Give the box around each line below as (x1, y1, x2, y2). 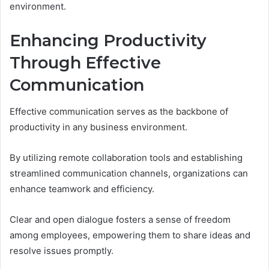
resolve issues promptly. (10, 245, 113, 257)
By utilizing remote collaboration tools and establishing (10, 152, 243, 164)
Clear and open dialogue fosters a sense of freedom (10, 214, 231, 226)
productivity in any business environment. (10, 121, 187, 133)
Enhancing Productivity (10, 30, 207, 50)
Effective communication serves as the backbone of (10, 106, 228, 118)
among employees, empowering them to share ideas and (10, 229, 250, 241)
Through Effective (10, 52, 161, 73)
